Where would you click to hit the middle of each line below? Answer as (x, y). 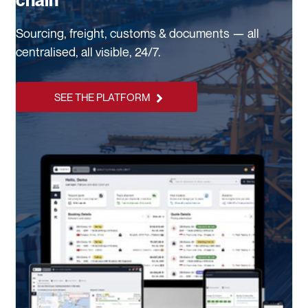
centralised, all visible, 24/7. (88, 52)
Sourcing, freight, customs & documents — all (137, 33)
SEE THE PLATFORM (102, 97)
